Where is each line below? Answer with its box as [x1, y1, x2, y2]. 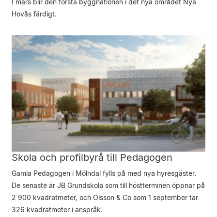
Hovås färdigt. [12, 10, 57, 18]
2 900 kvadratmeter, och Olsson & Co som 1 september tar [12, 193, 198, 201]
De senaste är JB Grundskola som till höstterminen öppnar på [12, 181, 205, 189]
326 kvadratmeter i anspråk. [12, 205, 103, 214]
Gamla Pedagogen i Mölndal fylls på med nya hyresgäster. [12, 169, 196, 177]
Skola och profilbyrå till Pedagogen [12, 152, 172, 163]
